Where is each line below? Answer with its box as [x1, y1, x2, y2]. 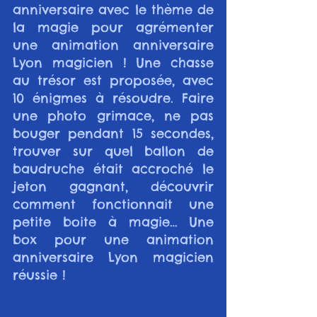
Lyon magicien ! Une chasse [13, 54, 214, 71]
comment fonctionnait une [13, 195, 214, 212]
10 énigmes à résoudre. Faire [13, 89, 214, 106]
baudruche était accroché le [13, 160, 214, 177]
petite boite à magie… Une [13, 213, 214, 230]
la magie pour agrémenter [13, 18, 214, 35]
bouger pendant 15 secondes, [13, 125, 214, 142]
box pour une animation [13, 231, 214, 248]
